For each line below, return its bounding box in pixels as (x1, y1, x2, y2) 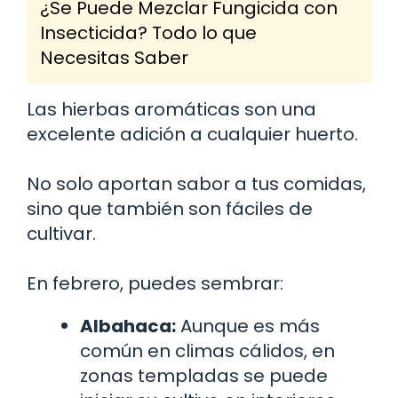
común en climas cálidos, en (80, 338, 335, 363)
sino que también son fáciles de (27, 195, 313, 221)
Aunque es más (176, 313, 320, 338)
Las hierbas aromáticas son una (27, 96, 316, 122)
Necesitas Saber (40, 44, 188, 70)
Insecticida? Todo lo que (40, 20, 257, 45)
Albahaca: (80, 313, 176, 338)
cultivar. (27, 220, 96, 246)
